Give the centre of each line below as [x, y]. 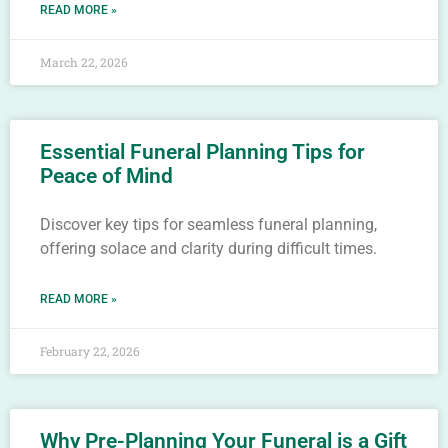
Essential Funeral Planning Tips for [202, 152]
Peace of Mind [106, 176]
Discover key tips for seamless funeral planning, [208, 224]
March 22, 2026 [84, 62]
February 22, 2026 [90, 351]
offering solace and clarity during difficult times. [208, 248]
